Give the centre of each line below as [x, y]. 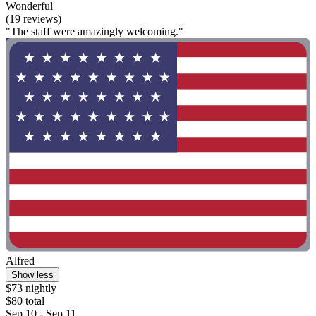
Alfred [20, 260]
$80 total [25, 300]
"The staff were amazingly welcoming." [95, 32]
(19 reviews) [34, 19]
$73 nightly [31, 288]
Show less [32, 274]
